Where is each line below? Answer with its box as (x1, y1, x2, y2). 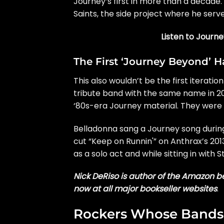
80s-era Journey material (75, 99, 177, 111)
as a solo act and (73, 147, 142, 159)
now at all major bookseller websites (73, 183, 217, 195)
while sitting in (142, 147, 196, 159)
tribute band (73, 87, 123, 99)
